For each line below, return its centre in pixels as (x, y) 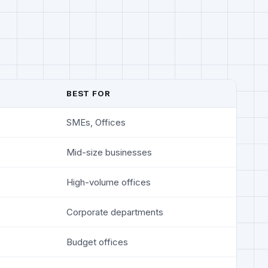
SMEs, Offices (96, 122)
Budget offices (97, 242)
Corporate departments (115, 212)
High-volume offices (109, 182)
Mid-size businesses (109, 152)
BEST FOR (89, 93)
